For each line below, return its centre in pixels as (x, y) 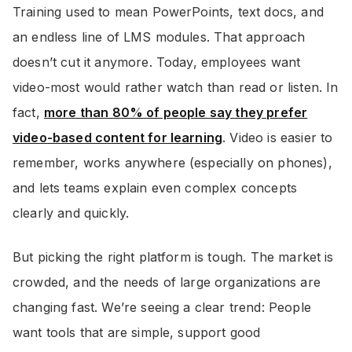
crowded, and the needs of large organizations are (167, 282)
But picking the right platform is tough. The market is (173, 257)
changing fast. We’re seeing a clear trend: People (162, 307)
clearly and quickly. (71, 213)
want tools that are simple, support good (137, 332)
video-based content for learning (118, 137)
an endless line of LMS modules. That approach (159, 37)
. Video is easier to (278, 137)
